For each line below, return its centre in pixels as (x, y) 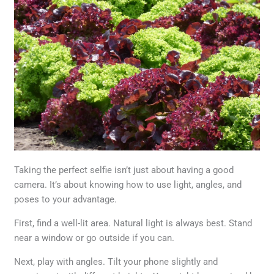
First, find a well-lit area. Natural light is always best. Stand (133, 224)
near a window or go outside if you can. (94, 238)
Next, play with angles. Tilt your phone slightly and (116, 262)
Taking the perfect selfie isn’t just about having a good (124, 170)
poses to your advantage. (66, 200)
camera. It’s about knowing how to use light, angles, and (128, 185)
